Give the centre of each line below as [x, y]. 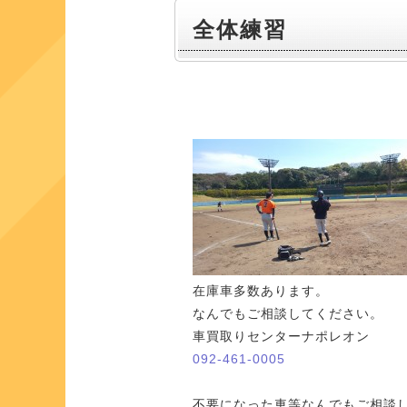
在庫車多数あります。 [261, 291]
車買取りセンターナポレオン [281, 336]
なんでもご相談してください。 [288, 313]
